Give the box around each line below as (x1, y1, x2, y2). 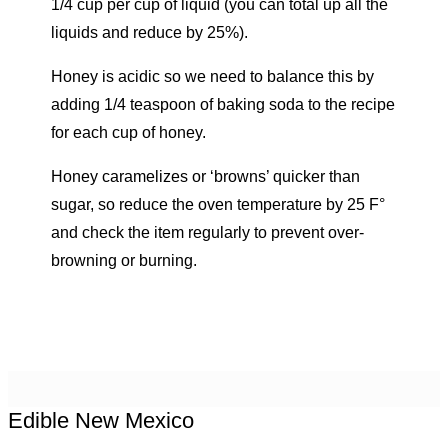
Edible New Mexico (8, 408, 194, 434)
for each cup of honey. (51, 123, 207, 141)
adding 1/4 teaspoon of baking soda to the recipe (51, 95, 396, 113)
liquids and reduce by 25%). (51, 23, 249, 41)
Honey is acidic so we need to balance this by (51, 67, 375, 85)
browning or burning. (51, 251, 198, 269)
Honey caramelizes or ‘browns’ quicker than (51, 167, 361, 185)
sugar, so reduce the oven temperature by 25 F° (51, 195, 386, 213)
